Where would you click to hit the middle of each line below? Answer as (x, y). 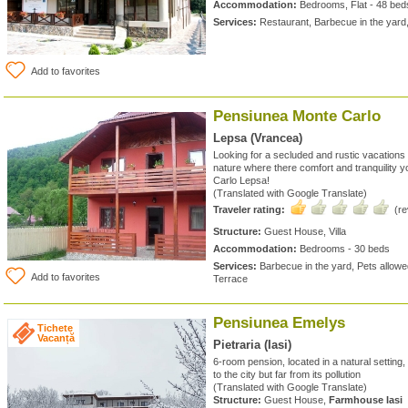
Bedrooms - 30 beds (343, 249)
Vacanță (56, 338)
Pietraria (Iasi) (252, 345)
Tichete (55, 328)
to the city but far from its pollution (287, 374)
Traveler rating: (249, 209)
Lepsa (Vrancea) (258, 138)
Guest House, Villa (304, 231)
